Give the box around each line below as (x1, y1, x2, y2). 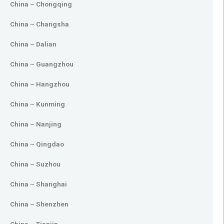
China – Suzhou (10, 160, 60, 168)
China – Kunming (10, 100, 65, 108)
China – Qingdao (10, 140, 64, 148)
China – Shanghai (10, 180, 67, 188)
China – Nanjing (10, 120, 61, 128)
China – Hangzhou (10, 80, 69, 88)
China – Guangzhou (10, 60, 73, 68)
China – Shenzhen (10, 200, 68, 208)
